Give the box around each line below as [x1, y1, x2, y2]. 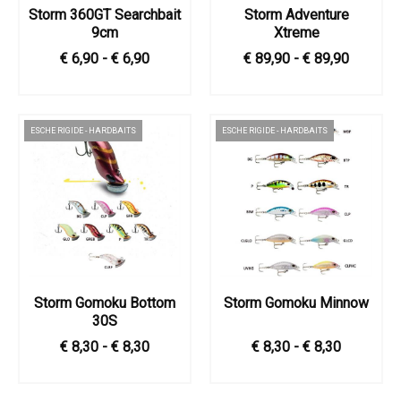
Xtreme [273, 24, 320, 41]
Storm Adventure [243, 6, 349, 23]
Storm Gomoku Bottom [34, 294, 175, 311]
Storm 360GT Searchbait [29, 6, 181, 23]
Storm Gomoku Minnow [224, 294, 369, 311]
